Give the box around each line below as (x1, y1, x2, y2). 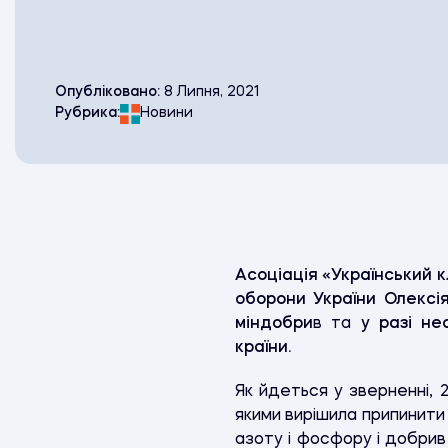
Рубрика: (55, 106, 120, 121)
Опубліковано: (55, 85, 164, 100)
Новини (140, 106, 193, 121)
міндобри (235, 316, 313, 333)
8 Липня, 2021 (164, 85, 260, 100)
